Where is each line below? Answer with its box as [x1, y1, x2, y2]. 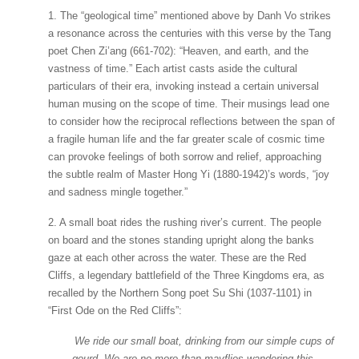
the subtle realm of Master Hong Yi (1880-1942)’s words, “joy [48, 168, 329, 180]
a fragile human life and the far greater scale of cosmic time [48, 133, 325, 145]
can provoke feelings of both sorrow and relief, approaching [48, 151, 321, 163]
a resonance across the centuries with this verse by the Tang [48, 27, 331, 39]
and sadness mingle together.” [48, 186, 188, 198]
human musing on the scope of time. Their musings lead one [48, 98, 329, 110]
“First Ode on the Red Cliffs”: [48, 305, 182, 317]
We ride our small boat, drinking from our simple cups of [75, 335, 334, 347]
